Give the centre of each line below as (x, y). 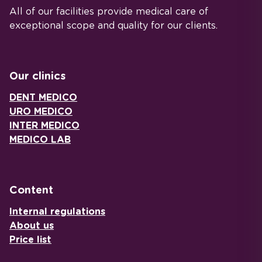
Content (31, 189)
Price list (30, 239)
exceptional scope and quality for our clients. (113, 25)
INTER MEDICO (44, 125)
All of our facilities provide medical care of (109, 11)
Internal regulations (57, 211)
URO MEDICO (41, 111)
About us (32, 225)
